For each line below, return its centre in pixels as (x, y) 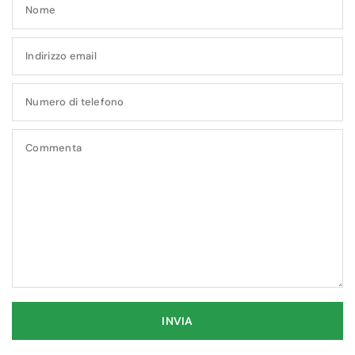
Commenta (54, 148)
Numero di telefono (75, 102)
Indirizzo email (61, 56)
